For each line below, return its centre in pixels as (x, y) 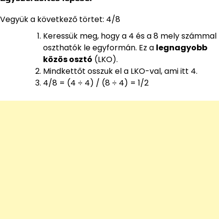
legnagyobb (182, 47)
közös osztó (68, 59)
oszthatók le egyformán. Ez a (99, 47)
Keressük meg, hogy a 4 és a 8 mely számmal (130, 36)
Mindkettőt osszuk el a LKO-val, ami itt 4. (120, 71)
